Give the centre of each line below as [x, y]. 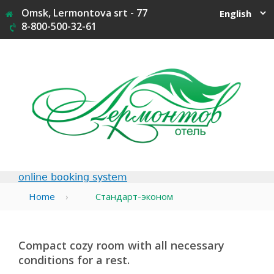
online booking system [73, 177]
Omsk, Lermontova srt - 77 [84, 13]
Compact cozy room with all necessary [121, 246]
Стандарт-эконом [135, 197]
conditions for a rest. [74, 260]
